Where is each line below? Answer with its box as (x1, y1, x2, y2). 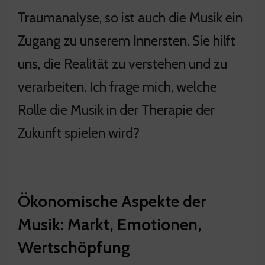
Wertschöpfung (18, 237, 130, 257)
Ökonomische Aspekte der (18, 190, 206, 211)
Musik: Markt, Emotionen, (18, 214, 202, 234)
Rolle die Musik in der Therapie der (18, 101, 215, 118)
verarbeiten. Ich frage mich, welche (18, 77, 217, 95)
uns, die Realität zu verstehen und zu (18, 54, 227, 72)
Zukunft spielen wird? (18, 124, 140, 141)
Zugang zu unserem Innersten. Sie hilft (18, 31, 235, 49)
